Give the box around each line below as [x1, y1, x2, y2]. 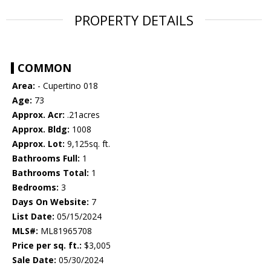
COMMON [18, 60, 71, 76]
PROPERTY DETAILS [74, 11, 194, 30]
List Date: [12, 211, 54, 223]
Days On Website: [12, 196, 89, 208]
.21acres [65, 109, 100, 121]
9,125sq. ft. [65, 138, 110, 150]
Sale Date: [12, 254, 56, 266]
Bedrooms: [12, 181, 59, 194]
